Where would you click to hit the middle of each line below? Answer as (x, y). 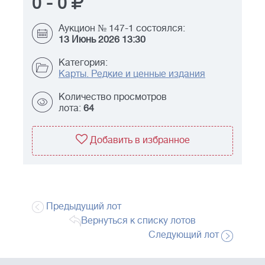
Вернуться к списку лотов (138, 221)
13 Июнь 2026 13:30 (102, 40)
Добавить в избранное (140, 140)
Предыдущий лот (83, 207)
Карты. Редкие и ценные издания (132, 74)
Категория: (83, 63)
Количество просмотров (113, 97)
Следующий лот (185, 235)
